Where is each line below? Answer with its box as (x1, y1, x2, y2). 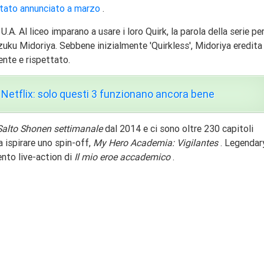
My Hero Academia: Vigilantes (93, 137, 218, 149)
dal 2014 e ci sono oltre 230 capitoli (103, 123, 253, 135)
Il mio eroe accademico (74, 151, 170, 163)
